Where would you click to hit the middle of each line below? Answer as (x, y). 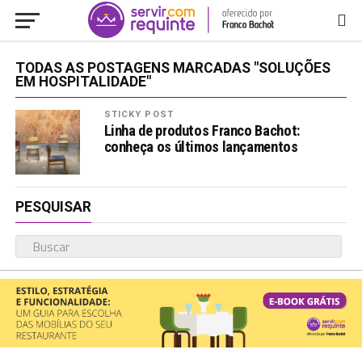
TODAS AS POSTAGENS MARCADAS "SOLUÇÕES (173, 68)
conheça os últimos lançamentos (201, 147)
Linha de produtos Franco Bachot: (202, 130)
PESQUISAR (53, 207)
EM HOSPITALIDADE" (83, 82)
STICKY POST (139, 114)
